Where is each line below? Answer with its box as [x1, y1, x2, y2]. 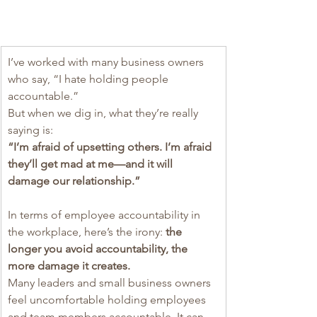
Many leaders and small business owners [8, 275, 214, 289]
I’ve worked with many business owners [8, 54, 207, 69]
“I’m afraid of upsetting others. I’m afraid [8, 139, 214, 154]
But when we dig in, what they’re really [8, 105, 201, 120]
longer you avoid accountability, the [8, 241, 190, 255]
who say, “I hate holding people [8, 71, 171, 86]
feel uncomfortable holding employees [8, 292, 209, 306]
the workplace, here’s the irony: [8, 224, 166, 238]
